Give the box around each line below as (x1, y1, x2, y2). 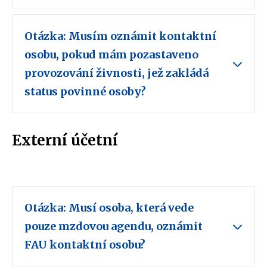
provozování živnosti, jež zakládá (24, 66, 209, 80)
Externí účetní (12, 131, 118, 150)
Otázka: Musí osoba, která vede (24, 201, 194, 215)
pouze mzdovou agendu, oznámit (24, 219, 203, 234)
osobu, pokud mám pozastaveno (24, 48, 198, 62)
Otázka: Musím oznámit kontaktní (24, 29, 216, 44)
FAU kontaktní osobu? (24, 238, 148, 252)
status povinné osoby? (24, 85, 148, 99)
